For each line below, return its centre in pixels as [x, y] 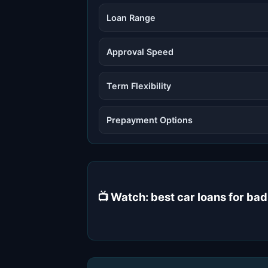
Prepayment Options [150, 120]
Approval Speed [140, 51]
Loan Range [131, 17]
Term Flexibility [139, 86]
